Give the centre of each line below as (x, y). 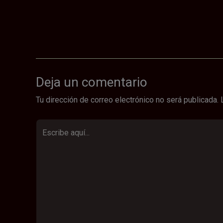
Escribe (49, 126)
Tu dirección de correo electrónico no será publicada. (127, 100)
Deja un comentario (92, 82)
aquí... (45, 140)
